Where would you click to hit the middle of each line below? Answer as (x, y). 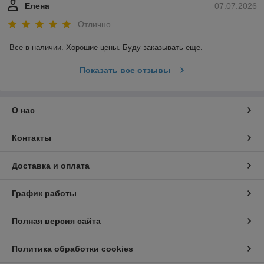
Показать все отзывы (125, 70)
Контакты (32, 138)
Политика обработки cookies (72, 248)
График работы (44, 193)
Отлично (94, 24)
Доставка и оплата (51, 165)
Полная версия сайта (56, 221)
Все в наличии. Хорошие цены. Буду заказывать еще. (106, 47)
